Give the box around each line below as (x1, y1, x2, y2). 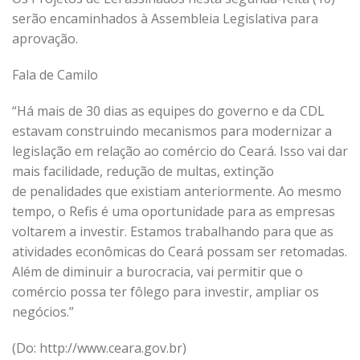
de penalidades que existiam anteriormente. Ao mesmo (12, 182, 342, 200)
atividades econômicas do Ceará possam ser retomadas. (12, 243, 347, 260)
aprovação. (12, 30, 78, 47)
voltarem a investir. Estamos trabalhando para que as (12, 223, 333, 240)
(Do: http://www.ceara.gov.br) (12, 339, 186, 357)
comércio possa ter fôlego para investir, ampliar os (12, 283, 319, 301)
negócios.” (12, 303, 74, 321)
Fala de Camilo (12, 66, 98, 84)
